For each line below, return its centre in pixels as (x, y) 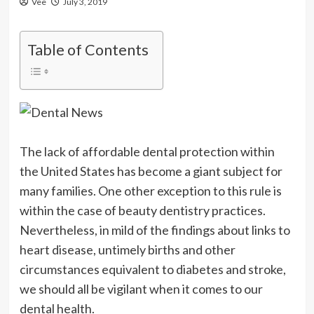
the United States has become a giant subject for (151, 171)
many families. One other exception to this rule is (150, 190)
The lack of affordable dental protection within (147, 151)
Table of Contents (88, 49)
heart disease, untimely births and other (127, 249)
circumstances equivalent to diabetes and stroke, (152, 269)
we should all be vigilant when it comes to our (141, 288)
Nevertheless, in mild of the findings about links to (155, 230)
